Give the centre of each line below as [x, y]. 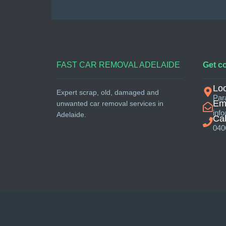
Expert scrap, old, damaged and [108, 93]
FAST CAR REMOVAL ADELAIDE [118, 65]
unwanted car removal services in [110, 104]
